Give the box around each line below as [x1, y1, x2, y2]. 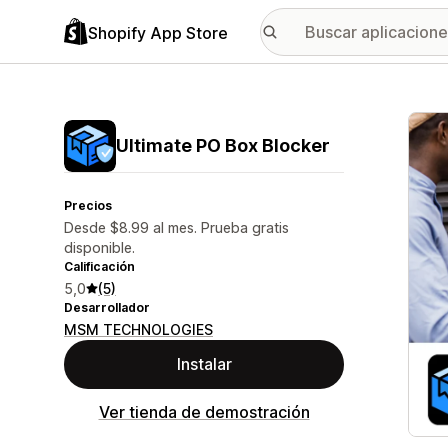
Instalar [176, 354, 232, 374]
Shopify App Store [88, 22, 228, 43]
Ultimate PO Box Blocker [116, 135, 330, 156]
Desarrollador [64, 300, 150, 315]
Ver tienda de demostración [98, 402, 310, 422]
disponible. [64, 239, 135, 256]
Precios [64, 198, 112, 213]
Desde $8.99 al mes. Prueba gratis [64, 219, 289, 236]
